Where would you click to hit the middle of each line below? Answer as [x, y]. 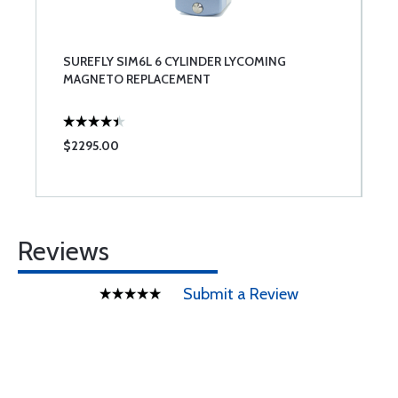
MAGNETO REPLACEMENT [137, 79]
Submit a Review [241, 294]
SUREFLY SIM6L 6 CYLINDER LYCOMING [175, 61]
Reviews [64, 251]
